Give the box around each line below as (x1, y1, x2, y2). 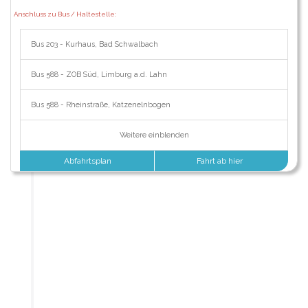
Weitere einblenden (119, 130, 189, 140)
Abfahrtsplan (62, 155, 112, 166)
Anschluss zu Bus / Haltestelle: (13, 10, 116, 18)
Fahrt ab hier (197, 155, 245, 166)
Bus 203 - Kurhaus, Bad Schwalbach (30, 39, 158, 49)
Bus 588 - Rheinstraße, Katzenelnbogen (30, 100, 170, 109)
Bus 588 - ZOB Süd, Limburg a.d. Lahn (30, 69, 167, 79)
